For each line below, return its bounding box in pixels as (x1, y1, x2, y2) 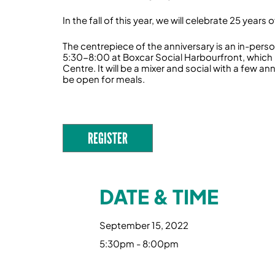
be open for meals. (63, 73, 145, 85)
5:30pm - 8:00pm (99, 238, 179, 249)
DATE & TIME (99, 184, 219, 209)
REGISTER (88, 129, 128, 147)
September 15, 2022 (99, 219, 188, 231)
